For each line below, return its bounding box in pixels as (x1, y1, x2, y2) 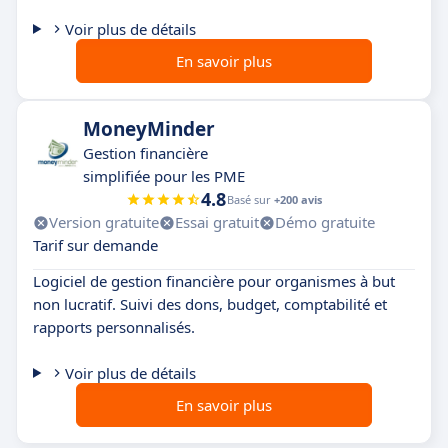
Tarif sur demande (33, 235, 158, 255)
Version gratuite (49, 212, 159, 232)
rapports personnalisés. (33, 317, 195, 337)
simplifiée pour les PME (83, 166, 245, 186)
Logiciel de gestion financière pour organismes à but (33, 271, 395, 291)
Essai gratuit (175, 212, 259, 232)
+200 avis (274, 192, 322, 207)
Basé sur (227, 192, 274, 207)
